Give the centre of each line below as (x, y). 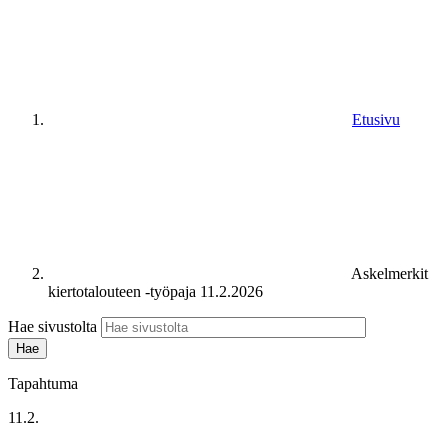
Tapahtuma (43, 383)
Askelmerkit (389, 273)
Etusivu (376, 119)
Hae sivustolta (52, 326)
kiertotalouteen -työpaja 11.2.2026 (155, 291)
